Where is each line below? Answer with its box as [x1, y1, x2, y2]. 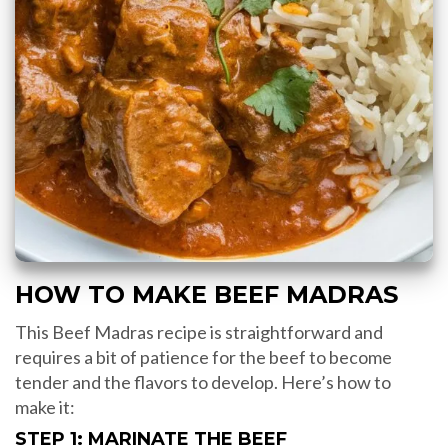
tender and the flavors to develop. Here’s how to [15, 371, 391, 394]
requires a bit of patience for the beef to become [15, 346, 392, 369]
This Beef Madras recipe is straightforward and [15, 321, 383, 344]
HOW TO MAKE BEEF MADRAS [15, 280, 398, 310]
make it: [15, 396, 75, 419]
